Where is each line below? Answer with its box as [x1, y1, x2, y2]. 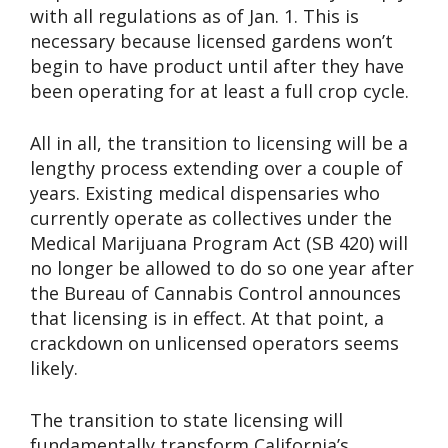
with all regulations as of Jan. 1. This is [30, 4, 359, 29]
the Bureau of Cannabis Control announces [30, 281, 401, 306]
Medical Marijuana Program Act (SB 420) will [30, 231, 408, 256]
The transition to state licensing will [30, 408, 343, 433]
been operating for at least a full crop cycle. [30, 79, 409, 104]
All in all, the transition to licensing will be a [30, 131, 408, 156]
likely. [30, 356, 78, 381]
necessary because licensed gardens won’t [30, 29, 393, 54]
